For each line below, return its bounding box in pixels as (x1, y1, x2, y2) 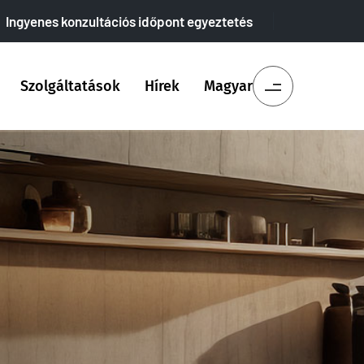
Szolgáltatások (20, 77, 120, 95)
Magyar (204, 77, 253, 95)
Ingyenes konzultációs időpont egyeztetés (6, 13, 253, 29)
